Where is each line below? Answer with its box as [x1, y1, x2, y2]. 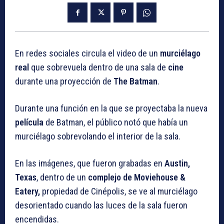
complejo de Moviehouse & [88, 172, 185, 183]
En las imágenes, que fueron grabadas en [15, 158, 162, 169]
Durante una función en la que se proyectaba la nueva [15, 103, 207, 114]
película [15, 117, 43, 128]
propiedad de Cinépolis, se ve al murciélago [40, 186, 197, 197]
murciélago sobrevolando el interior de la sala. [15, 131, 180, 142]
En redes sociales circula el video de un [15, 48, 160, 59]
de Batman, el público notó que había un [43, 117, 188, 128]
